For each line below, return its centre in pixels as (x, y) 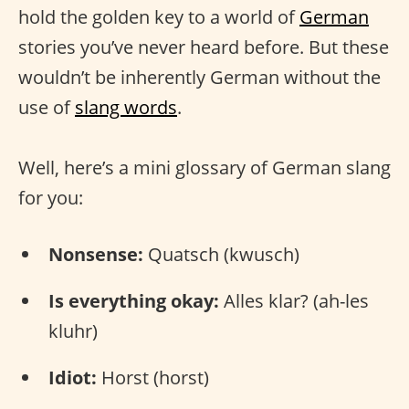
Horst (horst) (153, 377)
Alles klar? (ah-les (294, 300)
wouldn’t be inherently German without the (199, 77)
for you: (51, 197)
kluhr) (73, 330)
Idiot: (73, 377)
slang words (126, 107)
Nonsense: (96, 254)
